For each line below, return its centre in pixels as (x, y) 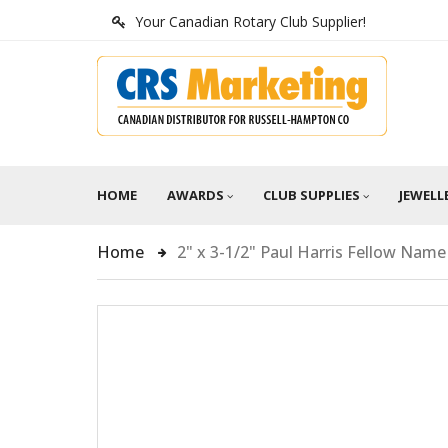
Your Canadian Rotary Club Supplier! (250, 21)
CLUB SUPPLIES (311, 195)
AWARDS (195, 195)
